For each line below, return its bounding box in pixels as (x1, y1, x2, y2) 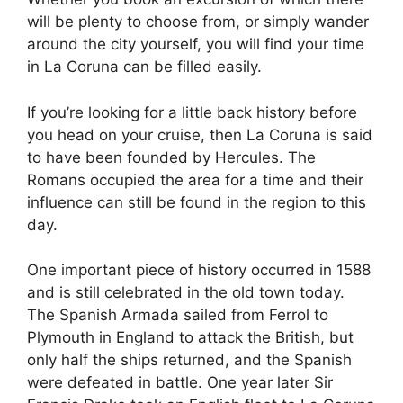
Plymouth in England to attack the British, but (27, 328, 354, 346)
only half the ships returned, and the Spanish (27, 351, 352, 369)
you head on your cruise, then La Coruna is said (27, 125, 372, 144)
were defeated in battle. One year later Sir (27, 373, 333, 391)
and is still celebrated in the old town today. (27, 283, 345, 301)
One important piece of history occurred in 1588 (27, 261, 371, 279)
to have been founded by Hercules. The (27, 148, 316, 166)
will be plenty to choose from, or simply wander (27, 13, 369, 31)
